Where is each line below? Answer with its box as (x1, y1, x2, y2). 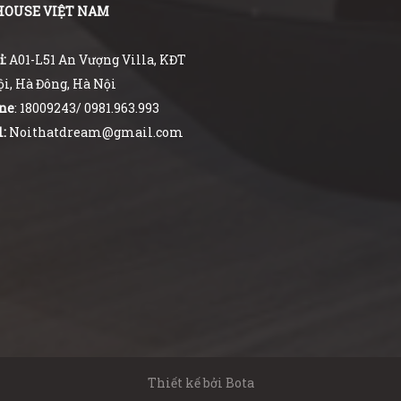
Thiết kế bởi (147, 374, 226, 391)
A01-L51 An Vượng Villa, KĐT (8, 51, 186, 68)
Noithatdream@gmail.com (5, 124, 183, 141)
